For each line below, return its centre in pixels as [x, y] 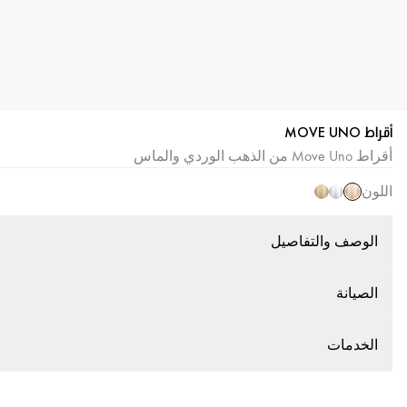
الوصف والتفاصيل [324, 241]
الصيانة [357, 293]
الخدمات [352, 345]
